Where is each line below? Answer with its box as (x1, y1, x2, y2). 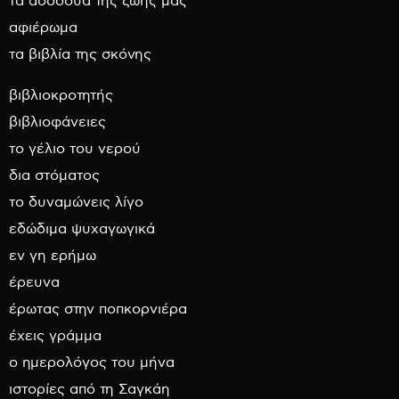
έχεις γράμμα (9, 327, 102, 345)
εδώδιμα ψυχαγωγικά (9, 220, 155, 238)
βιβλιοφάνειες (9, 113, 106, 131)
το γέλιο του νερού (9, 140, 141, 158)
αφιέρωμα (9, 19, 77, 37)
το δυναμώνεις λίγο (9, 193, 143, 211)
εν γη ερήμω (9, 247, 96, 265)
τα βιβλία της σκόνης (9, 45, 151, 63)
